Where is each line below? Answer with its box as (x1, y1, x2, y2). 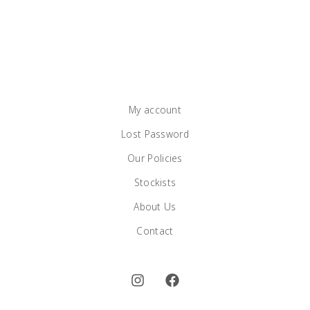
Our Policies (127, 152, 183, 165)
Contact (136, 224, 174, 238)
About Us (134, 200, 176, 214)
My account (129, 103, 181, 117)
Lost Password (121, 127, 189, 141)
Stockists (134, 176, 176, 190)
